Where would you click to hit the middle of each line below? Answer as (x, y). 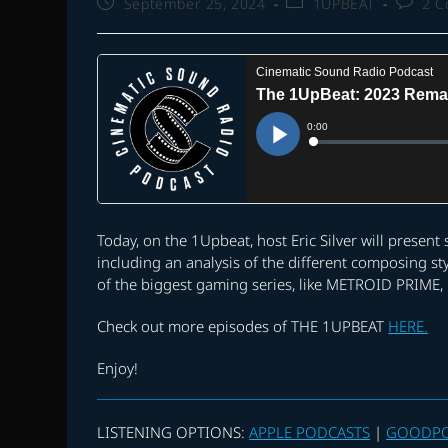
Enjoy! (118, 368)
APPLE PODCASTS (310, 432)
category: (319, 21)
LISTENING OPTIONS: (173, 432)
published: (135, 21)
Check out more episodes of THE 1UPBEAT (243, 326)
